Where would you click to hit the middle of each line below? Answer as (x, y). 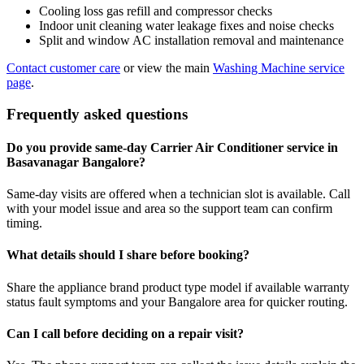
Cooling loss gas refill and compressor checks (156, 11)
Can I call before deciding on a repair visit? (125, 333)
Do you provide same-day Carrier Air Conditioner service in (172, 147)
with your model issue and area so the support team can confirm (169, 209)
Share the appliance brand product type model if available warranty (178, 287)
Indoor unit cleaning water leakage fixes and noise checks (186, 25)
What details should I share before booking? (128, 255)
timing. (24, 223)
